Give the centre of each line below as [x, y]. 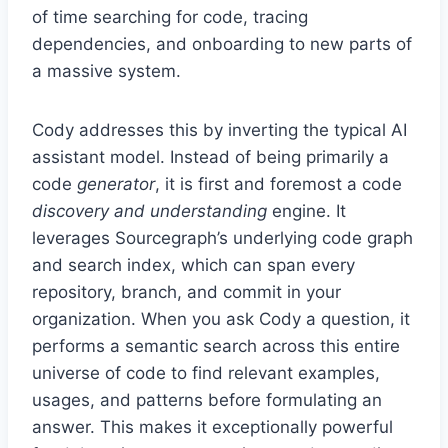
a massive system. [106, 71]
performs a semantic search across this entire [216, 346]
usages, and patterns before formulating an [207, 400]
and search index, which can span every [193, 265]
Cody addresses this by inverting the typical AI [219, 130]
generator [116, 184]
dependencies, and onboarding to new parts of [222, 44]
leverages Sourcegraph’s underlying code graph [222, 238]
